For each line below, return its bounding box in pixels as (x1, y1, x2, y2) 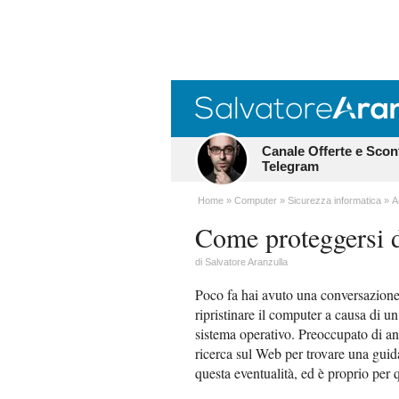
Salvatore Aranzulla (205, 256, 288, 267)
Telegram (262, 159, 319, 174)
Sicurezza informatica (288, 195, 381, 206)
